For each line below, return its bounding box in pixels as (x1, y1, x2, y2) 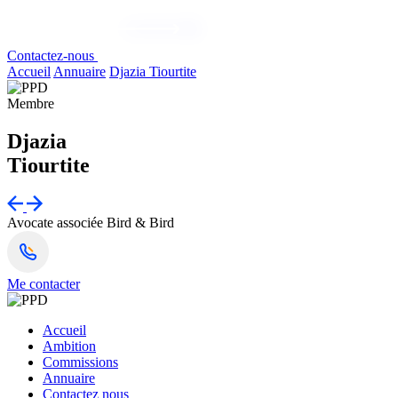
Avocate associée (7, 215, 103, 230)
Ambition (43, 338, 96, 354)
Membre (7, 96, 54, 112)
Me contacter (7, 276, 80, 291)
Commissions (43, 354, 118, 370)
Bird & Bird (107, 215, 174, 230)
